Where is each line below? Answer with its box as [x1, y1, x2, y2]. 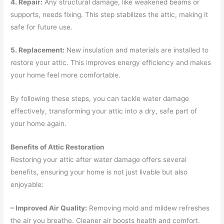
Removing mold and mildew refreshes [87, 204, 210, 212]
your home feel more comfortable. [10, 71, 121, 79]
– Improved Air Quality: [10, 204, 87, 212]
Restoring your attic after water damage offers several [10, 155, 187, 164]
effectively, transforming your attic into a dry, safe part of [10, 107, 197, 115]
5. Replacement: [10, 46, 65, 54]
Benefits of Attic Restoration [10, 143, 105, 151]
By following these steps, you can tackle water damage [10, 94, 189, 103]
